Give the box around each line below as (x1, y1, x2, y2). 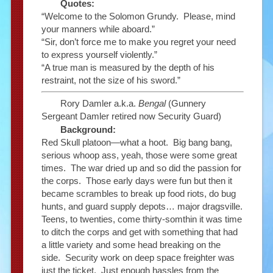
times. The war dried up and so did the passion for (41, 163, 241, 174)
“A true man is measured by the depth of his (41, 62, 214, 73)
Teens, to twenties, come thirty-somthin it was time (41, 214, 242, 225)
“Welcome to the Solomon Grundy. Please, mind (41, 10, 235, 21)
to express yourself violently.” (41, 49, 157, 60)
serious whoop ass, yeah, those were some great (41, 150, 237, 161)
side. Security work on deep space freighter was (41, 252, 235, 263)
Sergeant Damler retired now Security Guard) (41, 111, 221, 122)
